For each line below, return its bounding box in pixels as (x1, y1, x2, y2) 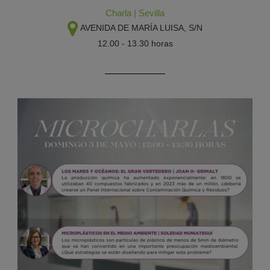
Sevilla (139, 8, 165, 18)
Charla (105, 8, 131, 18)
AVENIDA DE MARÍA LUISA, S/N (80, 22, 202, 33)
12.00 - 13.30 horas (97, 39, 173, 48)
